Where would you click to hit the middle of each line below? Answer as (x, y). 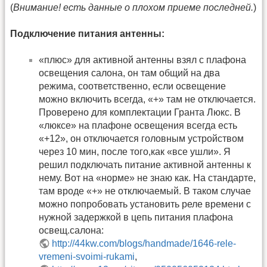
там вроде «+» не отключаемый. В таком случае (145, 191)
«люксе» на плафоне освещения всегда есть (138, 126)
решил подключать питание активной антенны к (145, 165)
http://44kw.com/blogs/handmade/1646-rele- (144, 244)
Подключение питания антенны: (87, 33)
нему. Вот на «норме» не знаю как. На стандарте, (147, 178)
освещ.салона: (71, 231)
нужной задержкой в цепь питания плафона (136, 218)
